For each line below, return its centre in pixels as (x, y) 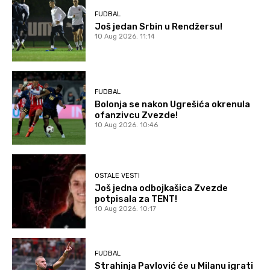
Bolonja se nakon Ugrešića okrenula (173, 105)
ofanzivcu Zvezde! (137, 115)
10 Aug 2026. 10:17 (126, 209)
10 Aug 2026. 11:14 (125, 36)
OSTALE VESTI (118, 175)
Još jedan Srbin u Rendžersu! (159, 26)
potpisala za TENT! (136, 199)
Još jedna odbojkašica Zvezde (162, 188)
